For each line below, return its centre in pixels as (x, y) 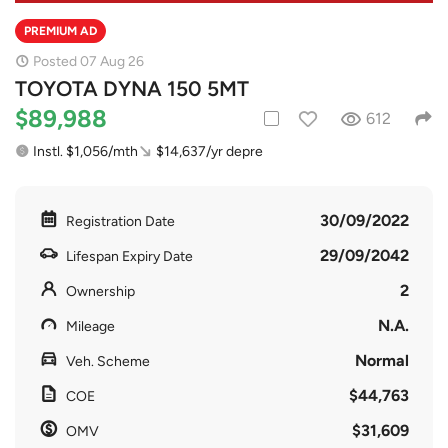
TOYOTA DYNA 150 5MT (132, 88)
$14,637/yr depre (209, 151)
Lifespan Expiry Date (129, 256)
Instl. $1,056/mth (85, 151)
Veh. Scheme (108, 361)
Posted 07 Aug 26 (88, 61)
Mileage (90, 326)
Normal (382, 360)
